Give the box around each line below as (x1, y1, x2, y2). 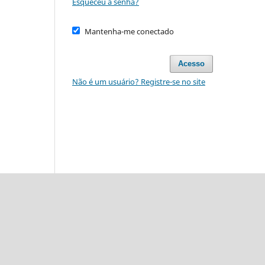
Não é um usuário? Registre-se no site (72, 76, 205, 87)
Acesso (177, 59, 205, 68)
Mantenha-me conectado (84, 25, 174, 37)
